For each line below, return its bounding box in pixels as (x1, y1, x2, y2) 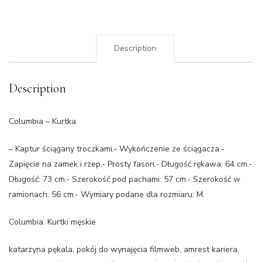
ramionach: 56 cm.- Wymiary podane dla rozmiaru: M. (9, 188, 205, 200)
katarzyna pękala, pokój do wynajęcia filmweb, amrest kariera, (9, 243, 239, 255)
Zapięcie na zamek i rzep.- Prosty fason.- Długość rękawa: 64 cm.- (9, 158, 252, 170)
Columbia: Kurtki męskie (9, 216, 96, 227)
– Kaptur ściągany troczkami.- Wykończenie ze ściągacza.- (9, 143, 224, 154)
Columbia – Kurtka (9, 115, 76, 127)
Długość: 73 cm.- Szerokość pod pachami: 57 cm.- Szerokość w (9, 173, 240, 185)
